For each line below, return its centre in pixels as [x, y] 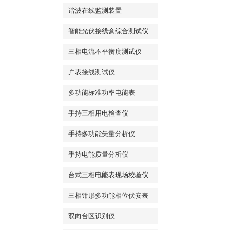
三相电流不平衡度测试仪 [105, 52]
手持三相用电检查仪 [98, 113]
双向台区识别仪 [92, 216]
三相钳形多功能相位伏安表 [108, 195]
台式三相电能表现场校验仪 [108, 175]
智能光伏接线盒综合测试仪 [108, 31]
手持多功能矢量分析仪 [102, 134]
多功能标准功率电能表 [102, 93]
